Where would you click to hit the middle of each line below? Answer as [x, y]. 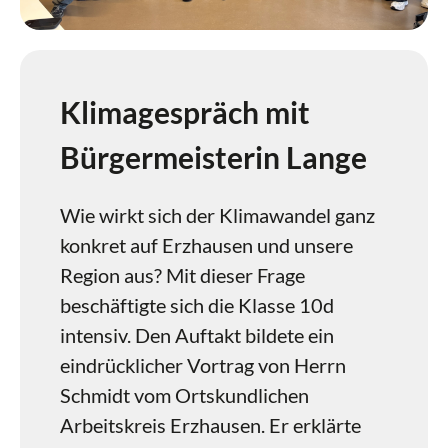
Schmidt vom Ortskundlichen [184, 395]
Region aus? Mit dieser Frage [182, 275]
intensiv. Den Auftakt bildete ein [197, 335]
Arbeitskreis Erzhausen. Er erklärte [210, 425]
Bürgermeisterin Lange [213, 157]
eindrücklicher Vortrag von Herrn [203, 365]
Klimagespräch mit [185, 112]
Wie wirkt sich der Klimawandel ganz [217, 215]
